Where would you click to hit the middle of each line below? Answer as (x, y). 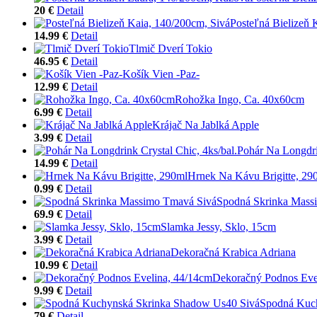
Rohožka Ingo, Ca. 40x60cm (240, 99)
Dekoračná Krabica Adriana (233, 252)
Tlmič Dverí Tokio (171, 48)
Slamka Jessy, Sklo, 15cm (218, 226)
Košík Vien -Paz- (161, 74)
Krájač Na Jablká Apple (206, 125)
